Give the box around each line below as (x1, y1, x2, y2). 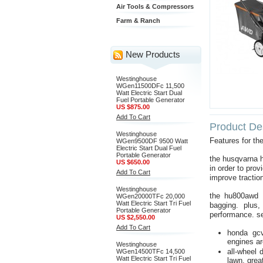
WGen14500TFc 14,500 (116, 248, 185, 255)
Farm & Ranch (116, 17, 160, 24)
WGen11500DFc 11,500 (116, 82, 184, 89)
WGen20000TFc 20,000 (116, 193, 185, 200)
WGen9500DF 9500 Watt (116, 137, 188, 144)
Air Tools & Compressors (116, 3, 194, 10)
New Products (126, 49, 180, 59)
